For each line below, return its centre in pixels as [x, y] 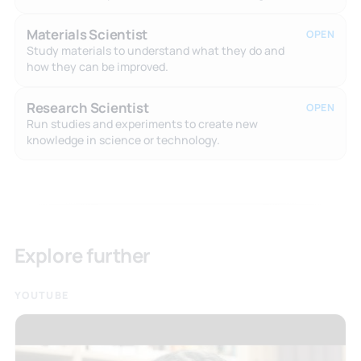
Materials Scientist [87, 34]
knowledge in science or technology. [123, 139]
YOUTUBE [41, 295]
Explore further [82, 255]
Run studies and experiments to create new [142, 123]
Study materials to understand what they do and [155, 50]
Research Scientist [87, 107]
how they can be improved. [97, 66]
